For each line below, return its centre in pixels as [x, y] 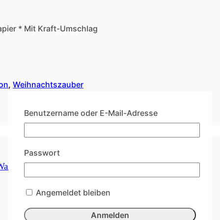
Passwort [42, 152]
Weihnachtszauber [48, 85]
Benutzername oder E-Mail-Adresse [91, 113]
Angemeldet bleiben [72, 192]
